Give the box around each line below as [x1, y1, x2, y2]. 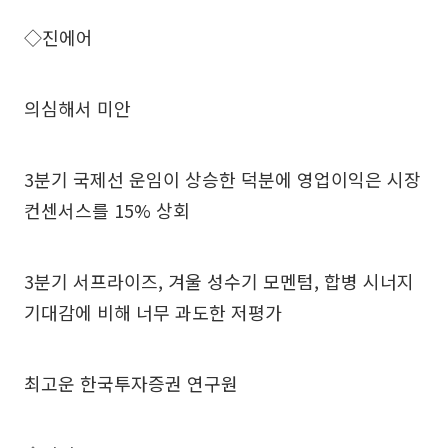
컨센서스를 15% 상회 [24, 196, 190, 223]
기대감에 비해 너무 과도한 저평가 [24, 298, 282, 325]
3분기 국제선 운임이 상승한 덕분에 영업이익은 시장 [24, 165, 421, 192]
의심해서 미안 [24, 94, 131, 121]
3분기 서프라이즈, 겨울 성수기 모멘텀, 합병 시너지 [24, 267, 414, 294]
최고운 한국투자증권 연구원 [24, 369, 238, 396]
